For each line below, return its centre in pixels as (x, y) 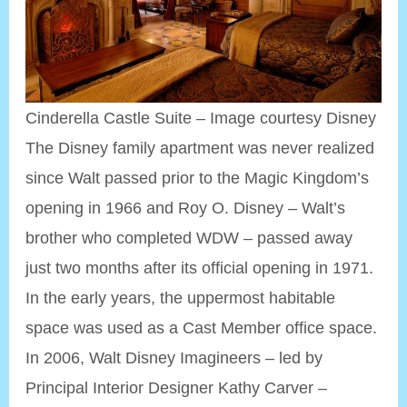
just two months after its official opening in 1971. (200, 268)
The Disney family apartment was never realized (200, 148)
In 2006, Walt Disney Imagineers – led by (174, 358)
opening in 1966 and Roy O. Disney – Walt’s (186, 208)
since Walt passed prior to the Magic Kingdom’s (198, 178)
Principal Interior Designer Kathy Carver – (177, 388)
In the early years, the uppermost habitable (181, 298)
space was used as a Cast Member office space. (202, 328)
